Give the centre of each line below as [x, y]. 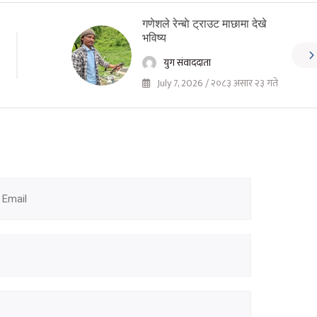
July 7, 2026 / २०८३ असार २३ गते [216, 83]
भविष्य [154, 38]
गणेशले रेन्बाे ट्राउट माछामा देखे [204, 24]
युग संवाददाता [187, 63]
